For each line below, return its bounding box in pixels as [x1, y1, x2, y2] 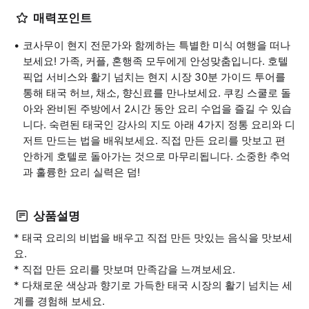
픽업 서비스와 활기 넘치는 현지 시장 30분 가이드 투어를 [23, 70, 286, 83]
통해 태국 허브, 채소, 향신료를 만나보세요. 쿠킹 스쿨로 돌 [23, 86, 291, 99]
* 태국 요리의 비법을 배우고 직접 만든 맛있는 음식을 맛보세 [14, 231, 292, 244]
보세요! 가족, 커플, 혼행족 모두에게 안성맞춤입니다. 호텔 [23, 54, 288, 68]
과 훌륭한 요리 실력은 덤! [23, 166, 140, 179]
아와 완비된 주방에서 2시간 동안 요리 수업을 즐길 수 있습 [23, 102, 292, 115]
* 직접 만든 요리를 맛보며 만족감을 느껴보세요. [14, 263, 235, 276]
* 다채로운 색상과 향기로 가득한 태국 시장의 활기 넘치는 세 [14, 279, 292, 292]
